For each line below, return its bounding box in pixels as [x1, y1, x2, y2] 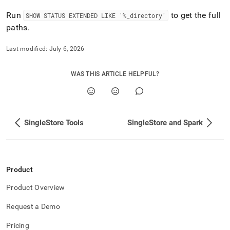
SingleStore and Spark [127, 118, 203, 127]
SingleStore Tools [24, 118, 84, 127]
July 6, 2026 [49, 45, 85, 52]
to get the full [168, 10, 221, 20]
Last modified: [6, 45, 48, 52]
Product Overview [6, 183, 65, 191]
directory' [130, 11, 166, 20]
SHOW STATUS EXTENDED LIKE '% [26, 11, 127, 20]
